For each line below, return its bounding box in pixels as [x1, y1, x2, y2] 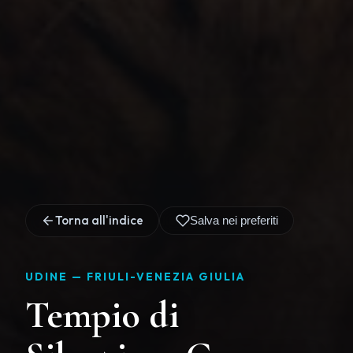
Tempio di [25, 292, 179, 338]
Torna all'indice [55, 212, 144, 228]
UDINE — [25, 269, 87, 284]
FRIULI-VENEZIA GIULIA [87, 269, 245, 284]
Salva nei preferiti [189, 214, 278, 228]
